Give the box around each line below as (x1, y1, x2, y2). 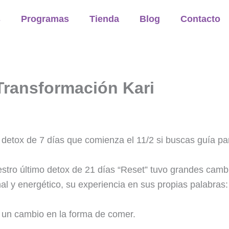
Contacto (180, 13, 221, 24)
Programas (21, 13, 70, 24)
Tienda (89, 13, 120, 24)
